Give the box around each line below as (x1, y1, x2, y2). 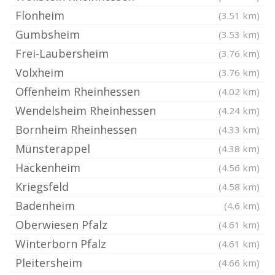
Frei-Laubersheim (15, 46, 109, 61)
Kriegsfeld (15, 179, 69, 194)
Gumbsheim (15, 27, 80, 42)
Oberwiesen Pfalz (15, 217, 107, 232)
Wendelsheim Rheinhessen (15, 103, 156, 118)
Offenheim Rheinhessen (15, 84, 140, 99)
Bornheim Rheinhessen (15, 122, 137, 137)
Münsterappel (15, 141, 90, 156)
